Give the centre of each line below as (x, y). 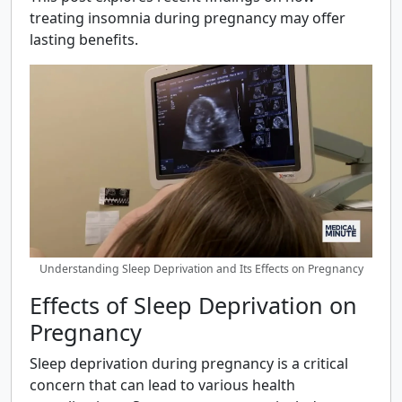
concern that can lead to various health (162, 385)
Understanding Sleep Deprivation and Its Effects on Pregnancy (201, 268)
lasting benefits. (84, 39)
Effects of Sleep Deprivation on (193, 305)
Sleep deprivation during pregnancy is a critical (189, 363)
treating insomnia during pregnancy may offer (188, 18)
